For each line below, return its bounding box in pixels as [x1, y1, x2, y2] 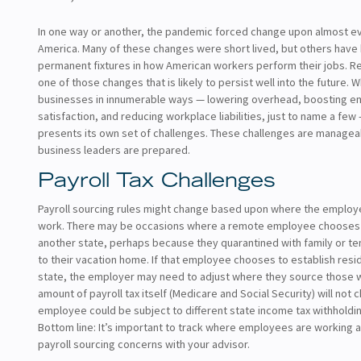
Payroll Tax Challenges [38, 172, 276, 193]
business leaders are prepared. [38, 142, 190, 157]
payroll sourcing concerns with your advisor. [38, 336, 250, 351]
